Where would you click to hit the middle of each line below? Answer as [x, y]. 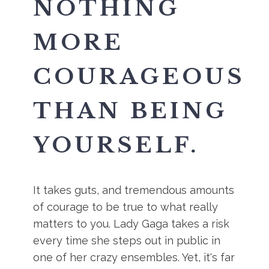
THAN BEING [130, 111]
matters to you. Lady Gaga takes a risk [131, 224]
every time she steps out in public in [127, 240]
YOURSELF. [116, 145]
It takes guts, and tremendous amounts [134, 190]
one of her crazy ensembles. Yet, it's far [134, 257]
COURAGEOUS [139, 77]
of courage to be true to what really [126, 207]
